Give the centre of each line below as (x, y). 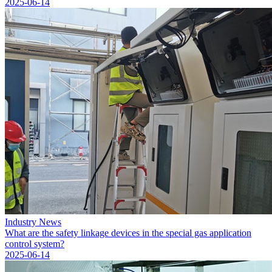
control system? (35, 244)
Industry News (33, 222)
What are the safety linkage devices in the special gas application (128, 233)
